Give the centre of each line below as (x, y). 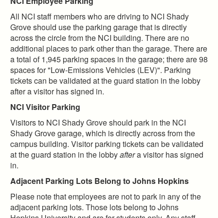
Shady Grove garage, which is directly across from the (103, 133)
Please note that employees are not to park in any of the (106, 196)
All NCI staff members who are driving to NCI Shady (100, 16)
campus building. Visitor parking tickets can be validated (107, 144)
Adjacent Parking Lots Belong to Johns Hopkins (100, 181)
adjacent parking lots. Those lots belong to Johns (94, 207)
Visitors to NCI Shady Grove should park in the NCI (98, 122)
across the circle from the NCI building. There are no (100, 37)
